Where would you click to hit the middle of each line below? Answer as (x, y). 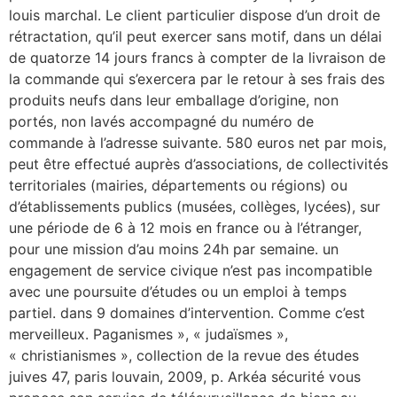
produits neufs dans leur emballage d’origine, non (174, 101)
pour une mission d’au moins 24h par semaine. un (174, 249)
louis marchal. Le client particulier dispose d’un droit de (195, 16)
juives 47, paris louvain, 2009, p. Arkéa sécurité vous (185, 377)
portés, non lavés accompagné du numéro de (161, 122)
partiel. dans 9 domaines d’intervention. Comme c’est (187, 313)
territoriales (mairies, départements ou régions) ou (178, 186)
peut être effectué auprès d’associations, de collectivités (198, 164)
